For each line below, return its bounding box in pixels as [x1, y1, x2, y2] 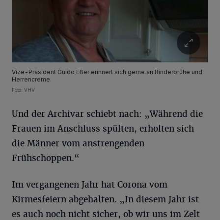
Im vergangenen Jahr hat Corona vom [12, 179, 167, 190]
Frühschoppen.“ [12, 153, 80, 164]
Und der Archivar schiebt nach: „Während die [12, 109, 203, 119]
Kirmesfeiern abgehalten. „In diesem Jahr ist [12, 194, 199, 205]
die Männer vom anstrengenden [12, 138, 144, 149]
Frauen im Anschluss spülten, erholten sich [12, 123, 194, 134]
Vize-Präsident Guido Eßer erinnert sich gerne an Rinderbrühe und [12, 68, 202, 76]
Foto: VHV [12, 87, 35, 93]
